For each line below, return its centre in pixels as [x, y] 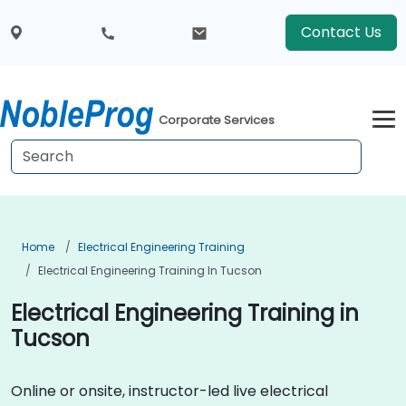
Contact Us [341, 32]
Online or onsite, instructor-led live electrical [169, 391]
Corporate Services [217, 121]
